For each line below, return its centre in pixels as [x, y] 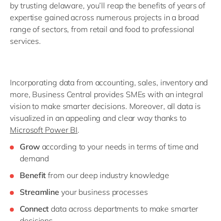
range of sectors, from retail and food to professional [102, 29]
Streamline [39, 192]
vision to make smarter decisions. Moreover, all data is [105, 106]
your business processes [106, 192]
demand [34, 159]
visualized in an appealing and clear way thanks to [98, 118]
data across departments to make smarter [124, 209]
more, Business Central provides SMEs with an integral [107, 94]
